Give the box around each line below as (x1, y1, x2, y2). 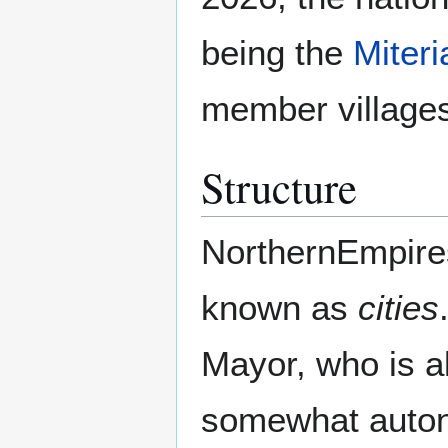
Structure (201, 158, 357, 216)
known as (201, 288, 358, 328)
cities (358, 288, 439, 328)
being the (201, 33, 353, 73)
